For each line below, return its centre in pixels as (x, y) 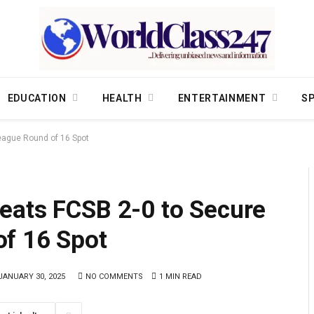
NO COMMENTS (114, 276)
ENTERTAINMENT (222, 98)
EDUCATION (37, 98)
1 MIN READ (180, 276)
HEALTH (122, 98)
